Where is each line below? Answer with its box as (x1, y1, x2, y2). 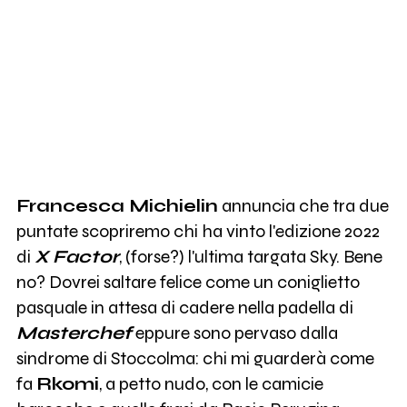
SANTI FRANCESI (67, 164, 195, 180)
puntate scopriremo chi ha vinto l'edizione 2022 (15, 220, 380, 242)
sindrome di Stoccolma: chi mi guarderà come (15, 347, 374, 369)
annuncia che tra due (217, 194, 389, 216)
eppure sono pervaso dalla (131, 322, 338, 343)
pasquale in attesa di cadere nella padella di (15, 296, 353, 318)
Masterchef (15, 322, 132, 343)
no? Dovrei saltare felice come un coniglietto (15, 271, 360, 293)
